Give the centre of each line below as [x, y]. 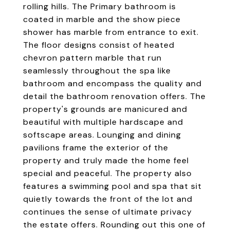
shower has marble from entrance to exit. [111, 32]
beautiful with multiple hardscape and [103, 122]
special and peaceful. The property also [108, 173]
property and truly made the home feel [106, 160]
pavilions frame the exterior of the [96, 148]
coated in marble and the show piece [102, 19]
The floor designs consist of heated [99, 45]
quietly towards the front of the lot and [108, 199]
